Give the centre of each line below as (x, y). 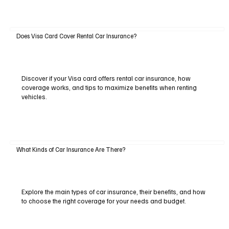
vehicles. (34, 96)
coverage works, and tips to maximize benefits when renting (109, 87)
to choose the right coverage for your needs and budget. (104, 201)
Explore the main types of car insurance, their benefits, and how (113, 192)
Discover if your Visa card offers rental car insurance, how (106, 78)
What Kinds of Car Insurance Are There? (71, 150)
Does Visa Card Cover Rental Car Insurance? (76, 36)
